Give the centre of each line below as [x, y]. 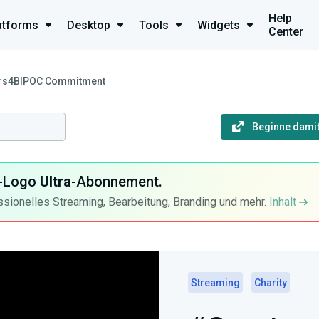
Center [286, 32]
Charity [271, 283]
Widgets [219, 25]
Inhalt [284, 202]
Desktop [89, 25]
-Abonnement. [116, 182]
